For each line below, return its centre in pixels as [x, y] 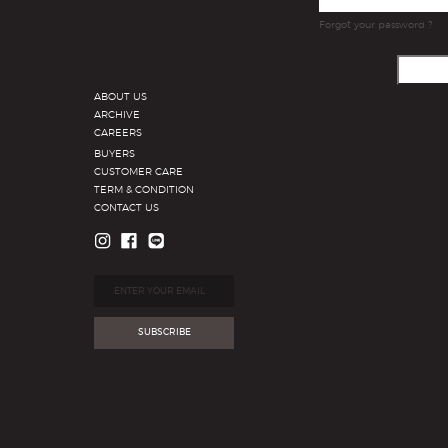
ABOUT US [121, 97]
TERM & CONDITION [144, 190]
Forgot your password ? [375, 25]
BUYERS [115, 154]
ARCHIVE [117, 115]
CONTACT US [127, 208]
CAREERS [118, 133]
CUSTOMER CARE [139, 172]
